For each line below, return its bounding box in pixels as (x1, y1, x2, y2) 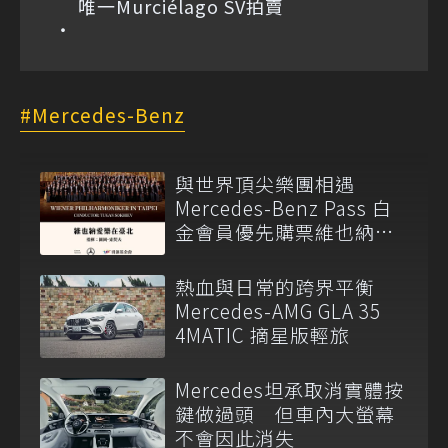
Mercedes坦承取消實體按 (175, 376, 404, 404)
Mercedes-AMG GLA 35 (175, 297, 381, 325)
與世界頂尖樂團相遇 (175, 169, 355, 197)
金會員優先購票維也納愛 (175, 217, 395, 245)
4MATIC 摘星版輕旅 (175, 321, 350, 349)
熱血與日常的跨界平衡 (175, 273, 375, 301)
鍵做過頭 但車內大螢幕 (175, 400, 395, 428)
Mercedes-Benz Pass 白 (175, 193, 392, 221)
